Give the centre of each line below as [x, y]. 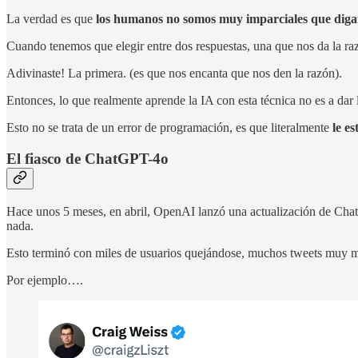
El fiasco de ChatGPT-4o [88, 158]
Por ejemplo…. [45, 280]
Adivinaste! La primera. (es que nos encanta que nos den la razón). [174, 74]
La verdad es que [51, 19]
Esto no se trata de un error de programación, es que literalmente [169, 128]
